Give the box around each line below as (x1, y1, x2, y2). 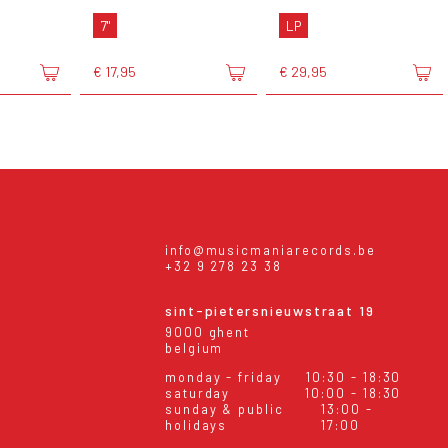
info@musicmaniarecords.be (164, 242, 377, 259)
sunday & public (164, 400, 284, 417)
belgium (164, 339, 224, 356)
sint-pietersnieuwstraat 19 (164, 302, 376, 320)
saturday (164, 384, 231, 401)
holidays (164, 416, 228, 433)
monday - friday (164, 368, 282, 385)
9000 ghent (164, 323, 251, 340)
